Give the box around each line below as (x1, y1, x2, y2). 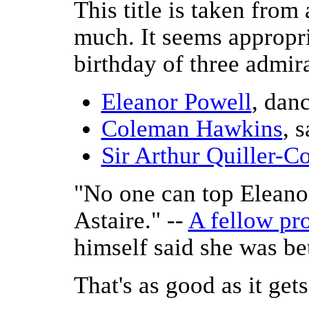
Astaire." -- (73, 207, 188, 234)
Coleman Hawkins (101, 115, 283, 142)
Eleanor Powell (101, 88, 252, 115)
